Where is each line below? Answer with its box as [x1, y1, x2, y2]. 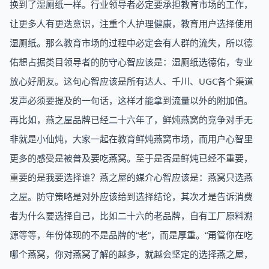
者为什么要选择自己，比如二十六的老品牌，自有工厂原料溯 [10, 210, 253, 222]
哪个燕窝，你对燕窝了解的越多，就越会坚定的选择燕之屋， [10, 248, 253, 260]
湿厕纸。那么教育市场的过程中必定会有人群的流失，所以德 [10, 37, 253, 49]
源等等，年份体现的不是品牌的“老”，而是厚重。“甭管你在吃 [10, 229, 253, 241]
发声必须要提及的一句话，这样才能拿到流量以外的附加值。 [10, 94, 253, 106]
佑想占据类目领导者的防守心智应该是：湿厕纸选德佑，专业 [10, 56, 253, 68]
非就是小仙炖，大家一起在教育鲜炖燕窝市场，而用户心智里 [10, 133, 253, 145]
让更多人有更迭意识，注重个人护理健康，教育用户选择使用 [10, 17, 253, 29]
